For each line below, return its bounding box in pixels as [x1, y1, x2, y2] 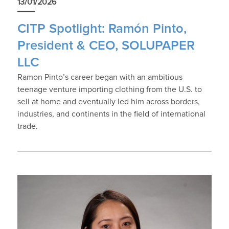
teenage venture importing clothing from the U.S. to [17, 85, 202, 94]
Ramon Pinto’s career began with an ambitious [17, 73, 182, 82]
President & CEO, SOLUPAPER [17, 39, 195, 53]
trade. [17, 122, 38, 131]
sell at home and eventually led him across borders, [17, 98, 200, 106]
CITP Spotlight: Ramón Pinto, [17, 22, 187, 36]
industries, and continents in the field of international [17, 110, 205, 119]
